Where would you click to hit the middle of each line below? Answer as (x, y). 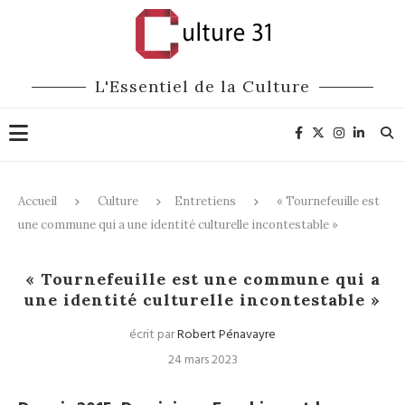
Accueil (38, 201)
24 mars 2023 (202, 360)
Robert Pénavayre (226, 335)
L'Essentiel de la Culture (202, 86)
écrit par (153, 335)
